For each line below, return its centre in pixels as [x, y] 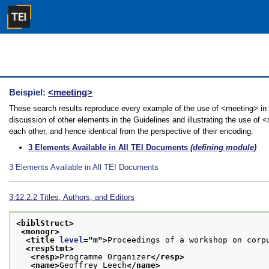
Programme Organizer [105, 257]
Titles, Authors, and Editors [87, 197]
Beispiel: [29, 92]
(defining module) [222, 147]
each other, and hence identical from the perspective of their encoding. [131, 131]
